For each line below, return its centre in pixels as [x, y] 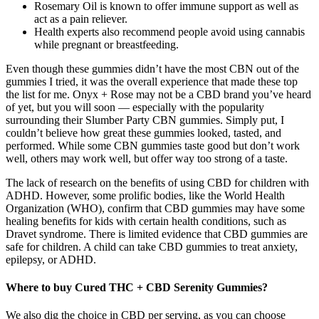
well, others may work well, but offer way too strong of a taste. [147, 158]
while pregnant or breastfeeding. [106, 44]
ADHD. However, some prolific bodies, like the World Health [145, 195]
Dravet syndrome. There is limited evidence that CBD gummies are [157, 234]
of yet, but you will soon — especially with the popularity [135, 107]
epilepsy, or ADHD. [51, 259]
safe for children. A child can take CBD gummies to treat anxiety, [152, 246]
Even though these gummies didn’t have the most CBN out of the [152, 68]
